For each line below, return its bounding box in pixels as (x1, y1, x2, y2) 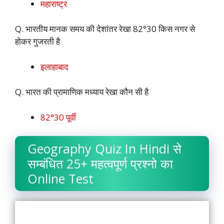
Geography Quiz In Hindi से (27, 140, 181, 157)
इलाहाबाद (40, 60, 68, 72)
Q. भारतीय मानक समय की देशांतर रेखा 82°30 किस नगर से (15, 23, 195, 35)
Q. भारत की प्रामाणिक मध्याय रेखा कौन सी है (15, 86, 148, 98)
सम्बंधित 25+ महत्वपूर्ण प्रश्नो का (27, 155, 173, 172)
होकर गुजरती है (15, 35, 60, 47)
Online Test (27, 170, 93, 187)
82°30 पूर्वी (40, 111, 76, 123)
